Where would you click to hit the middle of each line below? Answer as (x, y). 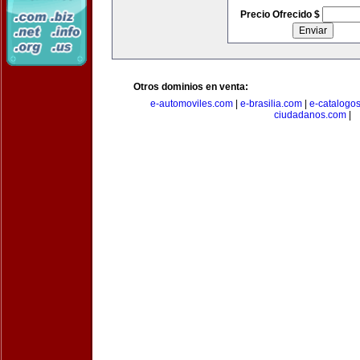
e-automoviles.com (192, 104)
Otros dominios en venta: (191, 87)
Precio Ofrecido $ (281, 14)
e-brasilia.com (271, 104)
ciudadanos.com (310, 115)
